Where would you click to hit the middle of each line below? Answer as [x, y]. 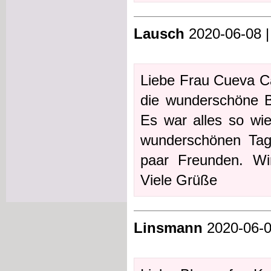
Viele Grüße [179, 180]
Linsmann [168, 227]
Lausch [159, 33]
